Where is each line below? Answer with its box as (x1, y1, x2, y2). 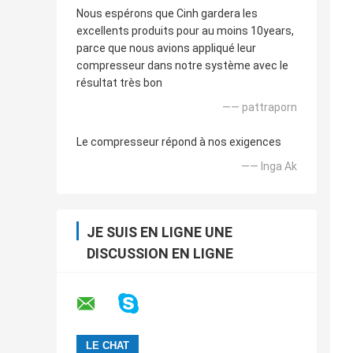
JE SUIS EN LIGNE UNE (87, 224, 232, 241)
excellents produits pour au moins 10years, (76, 24, 294, 38)
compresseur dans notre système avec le (76, 59, 288, 72)
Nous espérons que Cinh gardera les (76, 7, 258, 20)
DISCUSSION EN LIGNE (87, 245, 233, 262)
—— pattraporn (222, 101, 297, 114)
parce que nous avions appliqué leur (76, 42, 256, 55)
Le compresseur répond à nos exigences (76, 136, 281, 149)
